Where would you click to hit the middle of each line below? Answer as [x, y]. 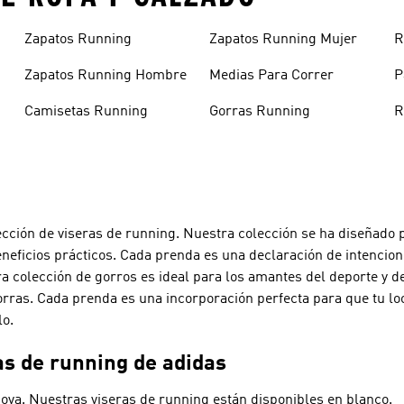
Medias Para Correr [271, 75]
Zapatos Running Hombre [105, 75]
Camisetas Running [86, 111]
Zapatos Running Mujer [283, 39]
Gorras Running [259, 111]
